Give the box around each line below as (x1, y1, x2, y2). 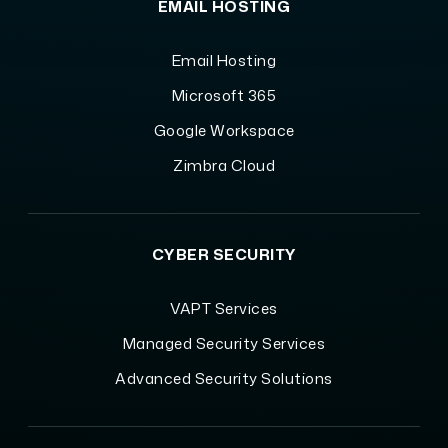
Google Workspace (153, 119, 295, 141)
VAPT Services (170, 297, 278, 319)
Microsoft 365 (171, 84, 277, 106)
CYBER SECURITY (151, 243, 297, 265)
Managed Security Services (122, 332, 326, 354)
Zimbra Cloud (173, 154, 275, 176)
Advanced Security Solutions (115, 367, 333, 389)
